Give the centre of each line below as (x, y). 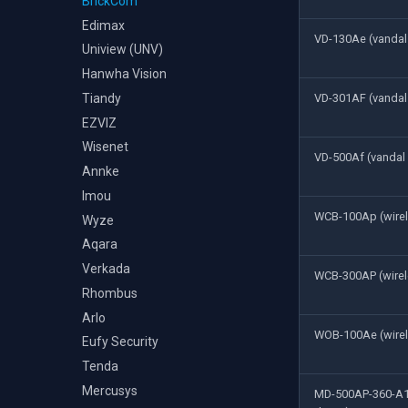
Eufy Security (120, 342)
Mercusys (110, 390)
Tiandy (102, 98)
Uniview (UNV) (122, 50)
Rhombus (110, 293)
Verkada (106, 269)
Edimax (103, 25)
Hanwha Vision (124, 74)
